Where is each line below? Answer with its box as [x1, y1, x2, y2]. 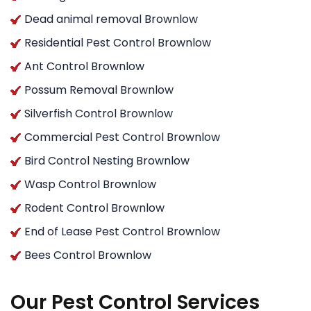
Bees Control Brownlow [24, 246, 151, 263]
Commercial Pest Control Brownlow [24, 128, 220, 145]
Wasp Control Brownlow [24, 176, 156, 192]
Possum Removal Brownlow [24, 81, 174, 98]
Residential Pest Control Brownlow [24, 34, 211, 51]
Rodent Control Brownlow [24, 199, 165, 216]
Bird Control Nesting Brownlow [24, 152, 190, 169]
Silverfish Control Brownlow [24, 105, 173, 121]
